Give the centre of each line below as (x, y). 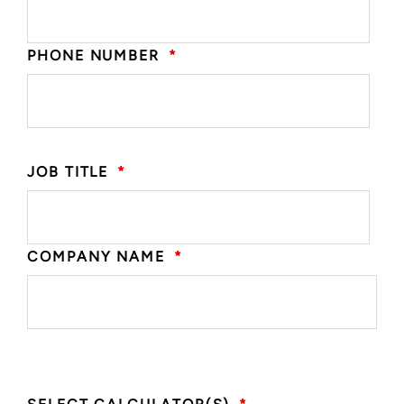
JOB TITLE (68, 171)
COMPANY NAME (96, 256)
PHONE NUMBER (94, 55)
